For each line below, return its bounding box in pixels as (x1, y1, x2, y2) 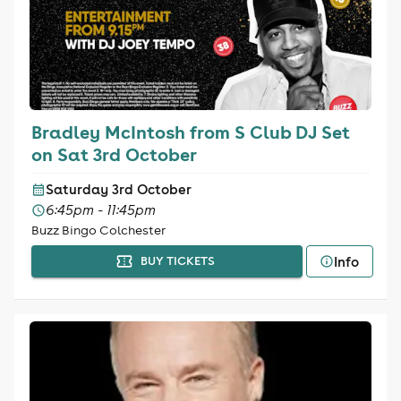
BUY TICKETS (140, 253, 215, 269)
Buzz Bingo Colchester (30, 222, 166, 238)
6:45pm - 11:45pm (45, 201, 156, 218)
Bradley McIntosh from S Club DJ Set (30, 120, 350, 143)
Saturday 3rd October (45, 181, 192, 198)
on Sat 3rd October (30, 142, 197, 166)
